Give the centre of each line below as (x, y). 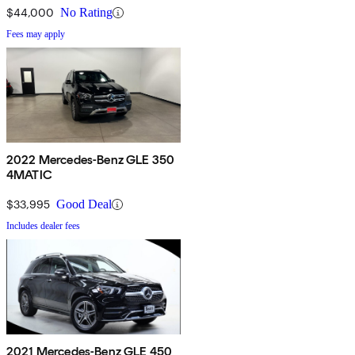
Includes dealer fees (43, 226)
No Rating (86, 13)
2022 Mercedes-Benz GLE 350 (91, 160)
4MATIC (29, 175)
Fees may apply (36, 34)
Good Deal (84, 204)
